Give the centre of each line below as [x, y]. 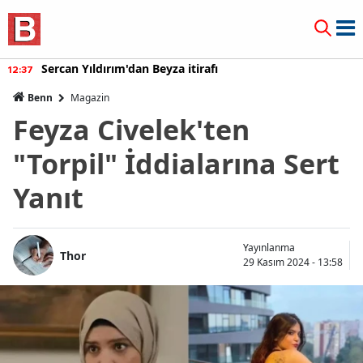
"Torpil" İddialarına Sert [176, 164]
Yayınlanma [269, 248]
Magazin [90, 98]
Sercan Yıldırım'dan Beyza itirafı [130, 68]
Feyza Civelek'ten [131, 130]
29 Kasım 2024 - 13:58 [293, 262]
